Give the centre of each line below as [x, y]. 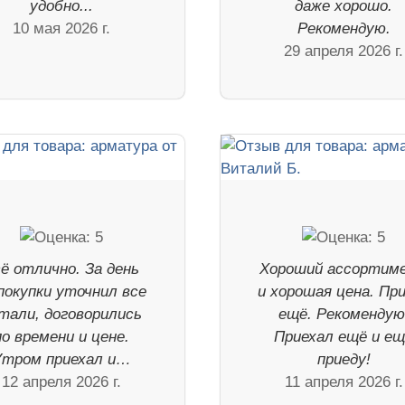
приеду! [344, 359]
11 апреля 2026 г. [344, 381]
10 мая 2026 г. [61, 28]
